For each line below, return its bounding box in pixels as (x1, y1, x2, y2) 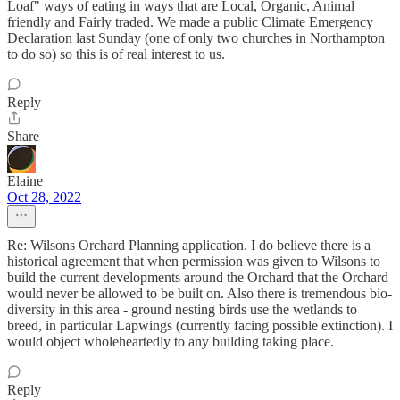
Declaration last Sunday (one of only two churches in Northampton (7, 30, 385, 46)
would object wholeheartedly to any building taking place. (7, 334, 334, 350)
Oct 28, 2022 (7, 189, 81, 205)
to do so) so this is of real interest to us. (7, 46, 225, 62)
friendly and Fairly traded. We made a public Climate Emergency (7, 14, 373, 30)
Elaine (7, 173, 43, 189)
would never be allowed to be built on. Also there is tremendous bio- (7, 286, 392, 302)
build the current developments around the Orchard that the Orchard (7, 270, 388, 286)
